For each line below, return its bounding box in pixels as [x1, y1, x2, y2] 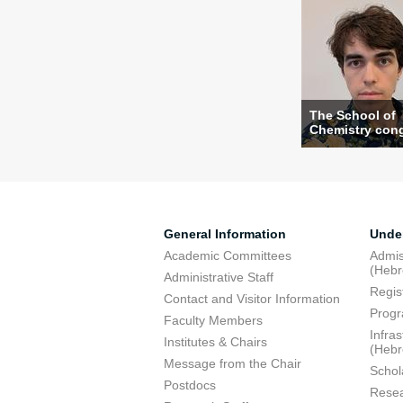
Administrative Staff [164, 270, 273, 284]
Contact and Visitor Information [164, 291, 340, 306]
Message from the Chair [164, 356, 301, 371]
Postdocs [164, 378, 216, 392]
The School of [309, 108, 396, 122]
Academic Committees [164, 248, 291, 263]
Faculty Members [164, 313, 263, 327]
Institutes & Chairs [164, 335, 267, 349]
